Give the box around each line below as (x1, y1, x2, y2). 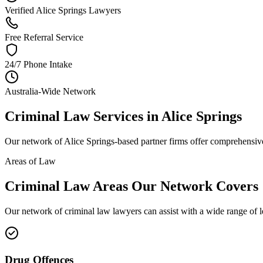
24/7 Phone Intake (5, 59, 72, 70)
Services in (90, 109, 161, 124)
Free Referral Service (5, 32, 83, 43)
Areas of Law (5, 156, 56, 167)
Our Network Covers (128, 178, 258, 194)
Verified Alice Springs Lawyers (5, 5, 121, 16)
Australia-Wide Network (5, 86, 96, 97)
